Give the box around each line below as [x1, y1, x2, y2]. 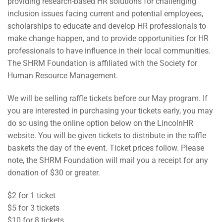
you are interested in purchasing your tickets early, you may [7, 106, 213, 116]
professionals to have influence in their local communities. [7, 46, 211, 56]
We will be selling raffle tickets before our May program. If [7, 94, 208, 104]
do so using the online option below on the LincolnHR [7, 118, 193, 128]
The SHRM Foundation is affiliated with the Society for [7, 58, 197, 68]
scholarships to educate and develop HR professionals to [7, 21, 206, 31]
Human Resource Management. [7, 71, 118, 81]
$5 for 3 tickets [7, 203, 59, 213]
